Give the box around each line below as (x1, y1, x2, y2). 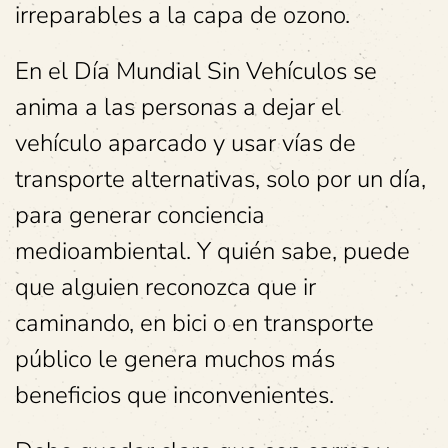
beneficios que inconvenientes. (15, 378, 334, 411)
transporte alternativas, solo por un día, (15, 162, 426, 195)
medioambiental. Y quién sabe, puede (15, 234, 410, 267)
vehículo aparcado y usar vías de (15, 126, 356, 159)
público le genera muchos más (15, 342, 335, 375)
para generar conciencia (15, 198, 265, 231)
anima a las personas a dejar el (15, 90, 341, 123)
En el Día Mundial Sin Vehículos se (15, 54, 377, 87)
